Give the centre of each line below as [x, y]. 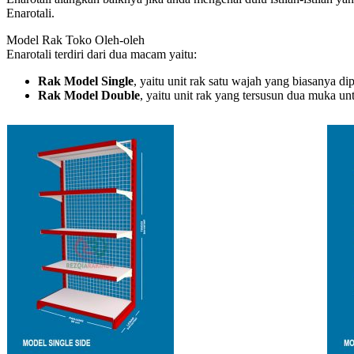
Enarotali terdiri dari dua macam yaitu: [102, 54]
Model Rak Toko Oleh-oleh [75, 40]
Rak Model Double [89, 95]
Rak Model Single [86, 81]
